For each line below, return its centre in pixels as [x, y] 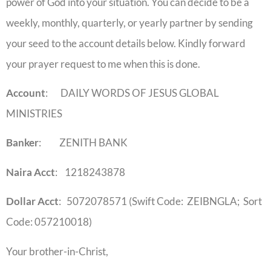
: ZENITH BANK [83, 143]
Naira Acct [31, 172]
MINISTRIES [34, 113]
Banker [22, 143]
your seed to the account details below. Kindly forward [126, 43]
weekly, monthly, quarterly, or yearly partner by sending [129, 22]
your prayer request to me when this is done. [103, 64]
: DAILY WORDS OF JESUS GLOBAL [132, 93]
